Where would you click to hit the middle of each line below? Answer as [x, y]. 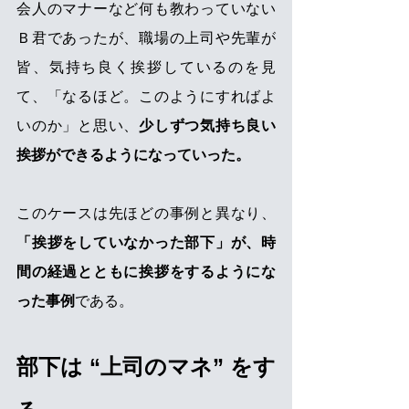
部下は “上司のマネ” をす [146, 367]
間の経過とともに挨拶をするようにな [146, 272]
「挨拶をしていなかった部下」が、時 [146, 243]
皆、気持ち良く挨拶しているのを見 [146, 68]
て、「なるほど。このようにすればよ [146, 97]
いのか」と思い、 [78, 126]
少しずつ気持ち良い [207, 126]
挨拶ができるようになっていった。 [133, 155]
